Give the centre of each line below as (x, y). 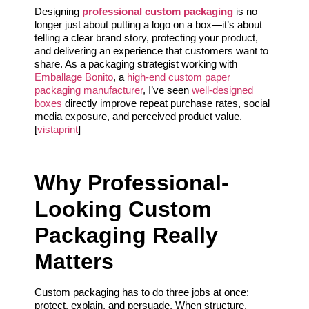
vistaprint (58, 129)
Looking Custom (123, 209)
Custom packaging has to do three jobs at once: (142, 292)
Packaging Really (126, 235)
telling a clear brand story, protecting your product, (146, 37)
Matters (74, 261)
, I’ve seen (167, 90)
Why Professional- (132, 182)
